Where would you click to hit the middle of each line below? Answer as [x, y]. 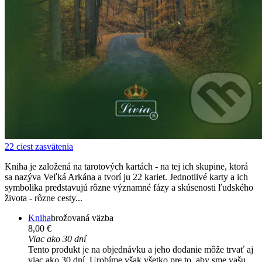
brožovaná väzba [82, 218]
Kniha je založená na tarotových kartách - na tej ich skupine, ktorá [126, 167]
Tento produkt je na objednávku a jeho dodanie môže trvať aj [141, 250]
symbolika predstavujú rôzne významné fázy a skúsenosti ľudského [129, 188]
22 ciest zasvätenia [39, 147]
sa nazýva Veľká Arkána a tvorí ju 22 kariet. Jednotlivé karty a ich [126, 177]
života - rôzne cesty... [44, 198]
